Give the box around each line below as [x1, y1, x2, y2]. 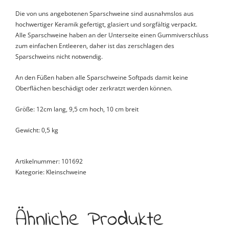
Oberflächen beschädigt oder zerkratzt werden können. [15, 83, 172, 93]
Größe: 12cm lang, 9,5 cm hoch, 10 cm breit [15, 104, 139, 113]
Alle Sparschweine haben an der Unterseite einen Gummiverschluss [15, 30, 209, 39]
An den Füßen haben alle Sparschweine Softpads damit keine [15, 73, 188, 82]
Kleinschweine [46, 167, 86, 176]
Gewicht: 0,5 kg [15, 125, 58, 134]
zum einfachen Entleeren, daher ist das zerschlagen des [15, 41, 174, 50]
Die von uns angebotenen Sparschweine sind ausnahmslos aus [15, 9, 194, 18]
